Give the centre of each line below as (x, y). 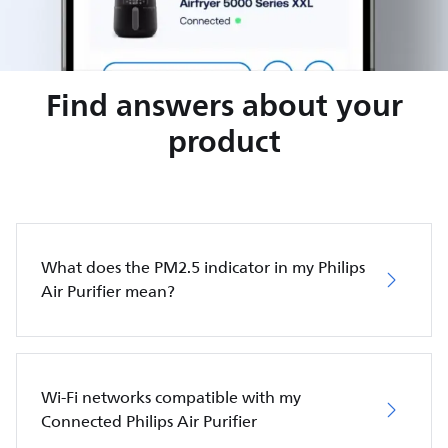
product (224, 140)
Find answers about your (224, 104)
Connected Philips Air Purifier (149, 421)
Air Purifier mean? (108, 291)
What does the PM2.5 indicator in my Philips (203, 267)
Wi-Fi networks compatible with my (171, 397)
